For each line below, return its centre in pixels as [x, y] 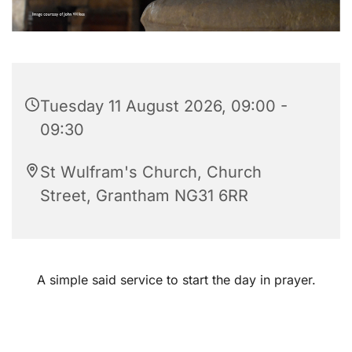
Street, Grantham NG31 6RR [144, 195]
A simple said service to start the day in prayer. [176, 279]
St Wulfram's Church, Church [151, 172]
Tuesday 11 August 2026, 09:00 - [164, 106]
